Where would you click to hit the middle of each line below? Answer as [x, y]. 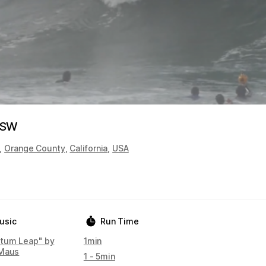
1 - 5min [99, 256]
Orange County [35, 148]
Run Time [119, 221]
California [89, 148]
